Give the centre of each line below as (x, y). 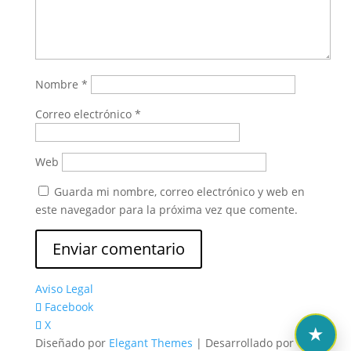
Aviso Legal (64, 289)
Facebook (69, 307)
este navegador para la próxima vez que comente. (166, 210)
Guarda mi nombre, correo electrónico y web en (179, 192)
